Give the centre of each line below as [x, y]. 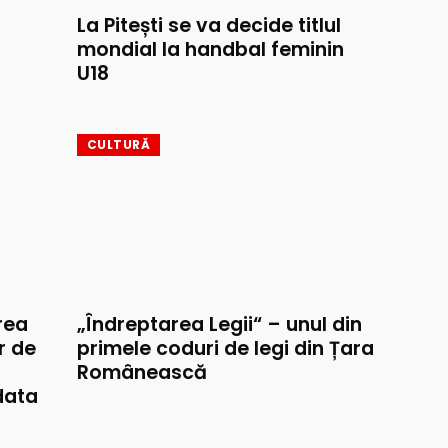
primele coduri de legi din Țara [225, 349]
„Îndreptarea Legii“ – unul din [219, 325]
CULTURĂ [119, 145]
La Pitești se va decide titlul [209, 26]
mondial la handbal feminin [210, 50]
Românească [142, 373]
